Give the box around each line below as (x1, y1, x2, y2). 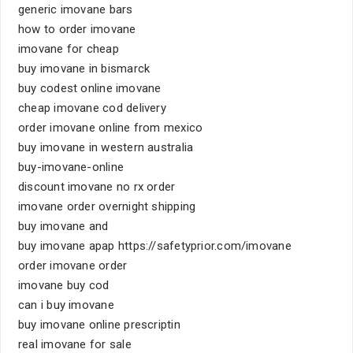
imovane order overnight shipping (18, 199, 196, 214)
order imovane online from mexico (18, 121, 203, 135)
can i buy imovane (18, 298, 114, 312)
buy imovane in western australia (18, 140, 194, 154)
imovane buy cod (18, 278, 110, 292)
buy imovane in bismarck (18, 61, 150, 76)
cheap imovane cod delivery (18, 101, 166, 115)
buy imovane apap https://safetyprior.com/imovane (18, 239, 292, 253)
